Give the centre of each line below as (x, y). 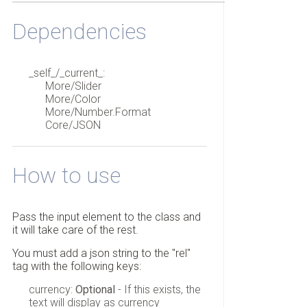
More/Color (73, 99)
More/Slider (73, 86)
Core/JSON (73, 125)
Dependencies (79, 31)
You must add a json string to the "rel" (101, 254)
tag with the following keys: (76, 267)
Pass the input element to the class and (106, 217)
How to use (66, 176)
